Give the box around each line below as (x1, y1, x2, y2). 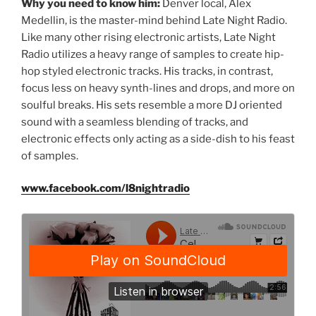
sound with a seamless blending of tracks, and (21, 115, 248, 128)
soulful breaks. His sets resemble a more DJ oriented (21, 98, 282, 111)
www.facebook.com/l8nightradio (21, 182, 190, 195)
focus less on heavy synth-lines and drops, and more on (21, 81, 295, 95)
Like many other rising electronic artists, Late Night (21, 30, 276, 44)
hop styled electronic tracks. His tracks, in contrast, (21, 64, 273, 78)
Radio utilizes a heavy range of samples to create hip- (21, 47, 284, 61)
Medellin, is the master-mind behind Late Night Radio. (21, 13, 287, 27)
